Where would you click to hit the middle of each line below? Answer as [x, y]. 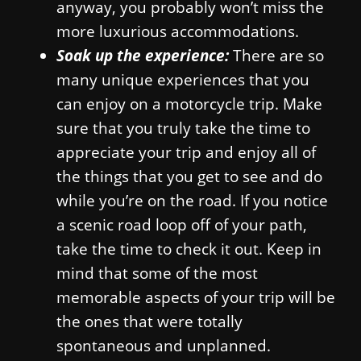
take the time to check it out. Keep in [189, 248]
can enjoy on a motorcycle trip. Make [189, 103]
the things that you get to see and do [189, 176]
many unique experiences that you [183, 79]
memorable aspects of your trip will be [196, 297]
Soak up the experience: [145, 55]
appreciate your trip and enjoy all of [186, 151]
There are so [278, 55]
